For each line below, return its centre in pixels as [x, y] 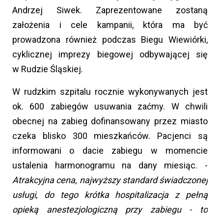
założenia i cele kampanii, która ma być [110, 25]
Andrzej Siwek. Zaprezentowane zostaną [110, 10]
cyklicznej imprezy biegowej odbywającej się [110, 54]
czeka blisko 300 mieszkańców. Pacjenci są [110, 136]
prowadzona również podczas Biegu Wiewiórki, [110, 39]
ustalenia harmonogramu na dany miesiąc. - [110, 165]
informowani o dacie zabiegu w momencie [110, 150]
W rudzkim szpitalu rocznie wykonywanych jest [110, 91]
